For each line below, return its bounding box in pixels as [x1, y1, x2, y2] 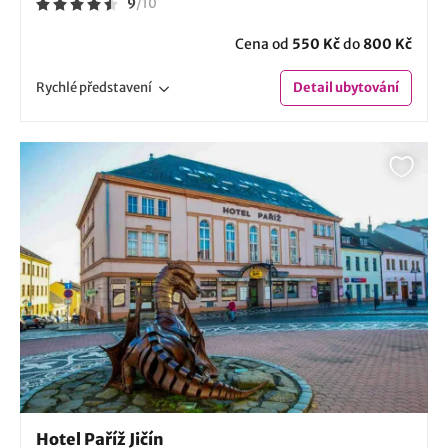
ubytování [333, 78, 399, 96]
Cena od [235, 34, 292, 53]
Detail [293, 78, 333, 96]
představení [79, 78, 152, 96]
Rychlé [36, 78, 79, 96]
